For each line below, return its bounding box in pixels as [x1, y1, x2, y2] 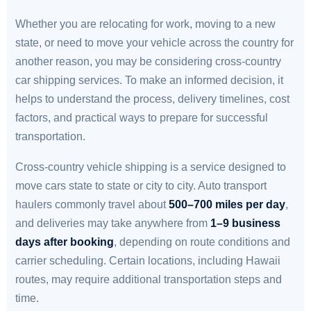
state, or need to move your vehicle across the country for [15, 36, 294, 49]
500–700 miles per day [169, 198, 285, 210]
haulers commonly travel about [15, 198, 169, 210]
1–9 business [210, 217, 280, 229]
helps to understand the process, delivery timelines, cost [15, 92, 289, 105]
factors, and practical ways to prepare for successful [15, 111, 268, 124]
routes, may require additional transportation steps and [15, 273, 282, 285]
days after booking [15, 235, 114, 248]
